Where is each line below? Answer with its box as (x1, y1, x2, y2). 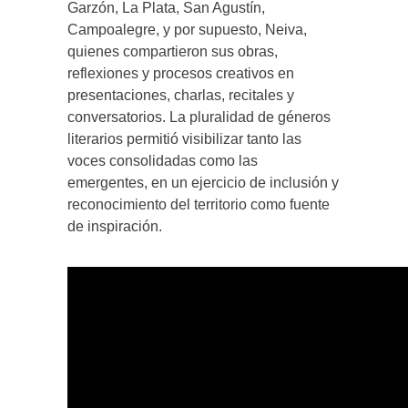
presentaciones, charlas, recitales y (67, 87, 294, 103)
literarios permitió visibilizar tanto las (67, 130, 301, 147)
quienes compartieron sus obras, (67, 43, 278, 59)
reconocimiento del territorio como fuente (67, 196, 330, 212)
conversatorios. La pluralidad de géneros (67, 108, 331, 125)
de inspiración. (67, 218, 162, 234)
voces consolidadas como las (67, 152, 258, 168)
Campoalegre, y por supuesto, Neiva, (67, 21, 307, 37)
